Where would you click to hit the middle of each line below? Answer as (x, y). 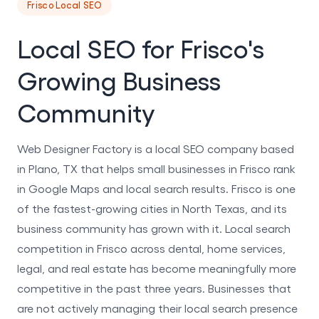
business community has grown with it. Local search (154, 228)
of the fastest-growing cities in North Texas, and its (152, 208)
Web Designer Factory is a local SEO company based (156, 148)
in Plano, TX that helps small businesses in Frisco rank (156, 168)
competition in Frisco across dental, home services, (151, 248)
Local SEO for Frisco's (141, 47)
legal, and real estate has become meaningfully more (157, 268)
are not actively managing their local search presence (157, 308)
